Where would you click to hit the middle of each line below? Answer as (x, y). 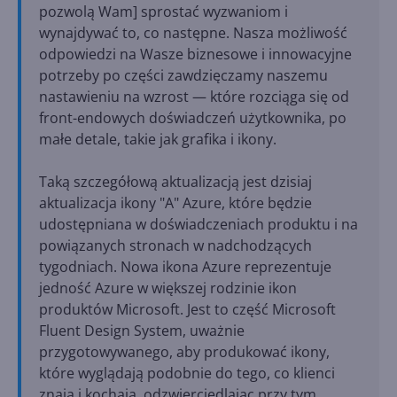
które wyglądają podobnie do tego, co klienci (187, 373)
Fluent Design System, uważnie (142, 331)
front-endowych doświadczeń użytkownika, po (193, 118)
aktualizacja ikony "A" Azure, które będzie (175, 203)
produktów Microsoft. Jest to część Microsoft (187, 309)
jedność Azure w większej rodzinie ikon (168, 288)
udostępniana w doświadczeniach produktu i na (198, 224)
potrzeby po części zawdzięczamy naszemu (183, 75)
